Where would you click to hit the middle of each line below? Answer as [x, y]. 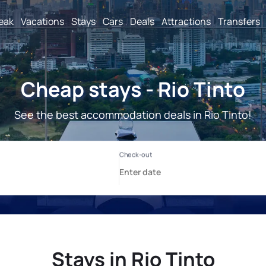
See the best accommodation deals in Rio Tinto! [133, 115]
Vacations [42, 21]
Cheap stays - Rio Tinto [133, 89]
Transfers [239, 21]
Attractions [186, 21]
